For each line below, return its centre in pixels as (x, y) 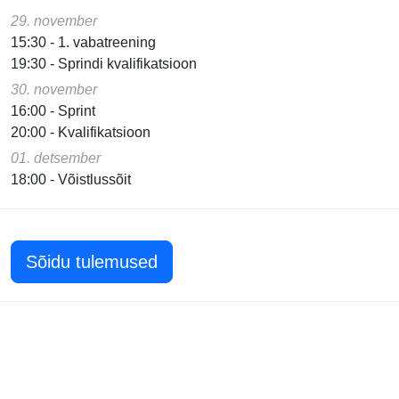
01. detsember (56, 158)
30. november (54, 90)
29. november (54, 21)
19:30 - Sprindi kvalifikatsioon (104, 64)
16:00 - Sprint (53, 111)
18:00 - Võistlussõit (71, 179)
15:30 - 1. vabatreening (83, 42)
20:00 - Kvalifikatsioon (81, 132)
